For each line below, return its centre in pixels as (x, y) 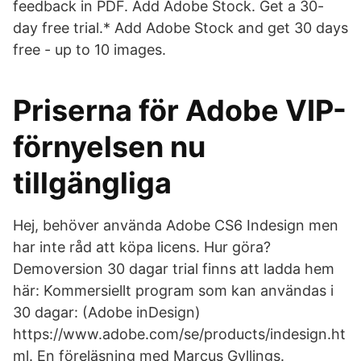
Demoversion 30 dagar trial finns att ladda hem (174, 269)
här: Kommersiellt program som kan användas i (173, 290)
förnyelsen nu (109, 147)
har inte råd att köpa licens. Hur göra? (142, 247)
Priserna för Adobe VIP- (180, 110)
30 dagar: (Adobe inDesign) (107, 312)
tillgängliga (92, 183)
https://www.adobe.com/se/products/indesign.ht (179, 334)
